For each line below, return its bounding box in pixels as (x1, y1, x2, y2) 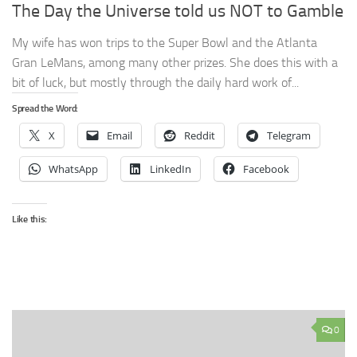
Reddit (184, 128, 215, 143)
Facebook (243, 162, 289, 177)
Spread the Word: (12, 103, 79, 115)
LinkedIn (150, 162, 191, 177)
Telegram (267, 128, 311, 143)
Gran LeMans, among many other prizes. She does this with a (12, 55, 338, 71)
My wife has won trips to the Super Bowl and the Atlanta (12, 35, 317, 51)
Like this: (12, 214, 47, 226)
